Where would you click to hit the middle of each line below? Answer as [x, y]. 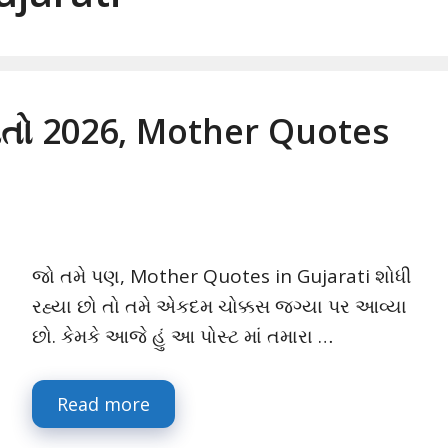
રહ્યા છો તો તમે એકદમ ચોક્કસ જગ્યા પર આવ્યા [219, 306]
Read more [103, 403]
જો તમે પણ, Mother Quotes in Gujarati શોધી [221, 276]
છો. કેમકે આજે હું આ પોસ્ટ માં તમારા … [182, 336]
